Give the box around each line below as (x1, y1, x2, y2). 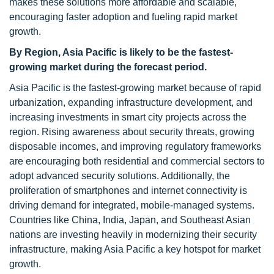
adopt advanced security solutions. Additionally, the (9, 171, 230, 181)
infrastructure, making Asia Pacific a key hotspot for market (9, 244, 261, 254)
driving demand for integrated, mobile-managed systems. (9, 200, 254, 210)
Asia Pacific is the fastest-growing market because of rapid (9, 83, 261, 93)
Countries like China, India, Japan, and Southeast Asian (9, 215, 251, 225)
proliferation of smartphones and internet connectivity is (9, 185, 247, 196)
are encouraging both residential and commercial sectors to (9, 156, 265, 166)
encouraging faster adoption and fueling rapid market (9, 12, 237, 22)
